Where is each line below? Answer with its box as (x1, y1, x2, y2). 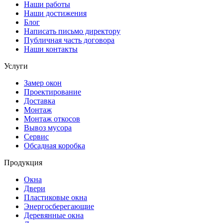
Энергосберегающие (24, 202, 94, 211)
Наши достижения (24, 9, 87, 18)
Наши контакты (24, 45, 78, 54)
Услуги (4, 62, 28, 71)
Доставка (24, 97, 55, 106)
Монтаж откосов (24, 114, 80, 123)
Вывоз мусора (24, 123, 72, 132)
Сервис (24, 132, 49, 141)
